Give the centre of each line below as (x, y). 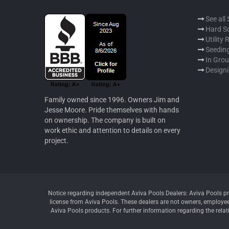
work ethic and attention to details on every (112, 130)
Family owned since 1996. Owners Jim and (112, 99)
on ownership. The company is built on (105, 120)
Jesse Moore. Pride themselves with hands (112, 110)
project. (56, 140)
